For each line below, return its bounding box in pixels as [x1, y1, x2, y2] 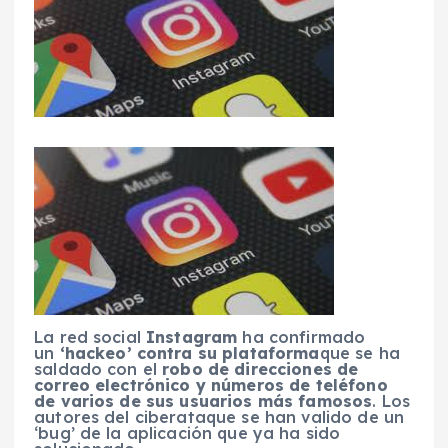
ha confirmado [237, 326, 366, 347]
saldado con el [34, 358, 158, 379]
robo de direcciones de [157, 358, 359, 379]
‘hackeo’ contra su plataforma [54, 342, 320, 363]
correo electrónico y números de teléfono [34, 374, 388, 395]
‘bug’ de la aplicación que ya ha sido [34, 422, 341, 443]
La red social [34, 326, 141, 347]
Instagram [140, 326, 238, 347]
